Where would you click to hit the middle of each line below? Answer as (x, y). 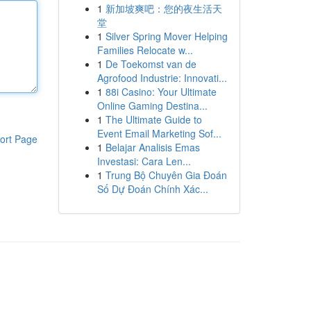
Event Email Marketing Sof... (159, 133)
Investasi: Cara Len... (144, 161)
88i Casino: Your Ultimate (161, 92)
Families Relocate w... (145, 50)
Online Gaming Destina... (152, 106)
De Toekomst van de (151, 64)
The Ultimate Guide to (153, 119)
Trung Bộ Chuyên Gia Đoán (166, 175)
